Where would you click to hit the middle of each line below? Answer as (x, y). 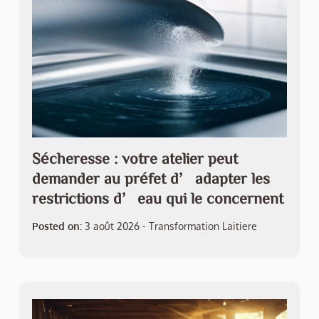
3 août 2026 (112, 226)
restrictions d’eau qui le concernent (158, 198)
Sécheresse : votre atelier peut (135, 158)
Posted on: (57, 226)
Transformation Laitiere (203, 226)
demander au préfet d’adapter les (151, 178)
